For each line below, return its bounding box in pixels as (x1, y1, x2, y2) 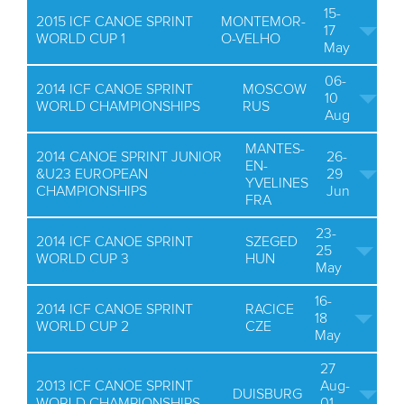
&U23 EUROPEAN (36, 167, 148, 181)
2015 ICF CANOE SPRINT (36, 14, 193, 29)
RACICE (245, 302, 294, 317)
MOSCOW (243, 82, 307, 96)
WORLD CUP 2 (36, 319, 129, 334)
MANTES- (245, 142, 305, 156)
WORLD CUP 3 (36, 252, 129, 266)
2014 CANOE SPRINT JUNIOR (36, 150, 222, 164)
